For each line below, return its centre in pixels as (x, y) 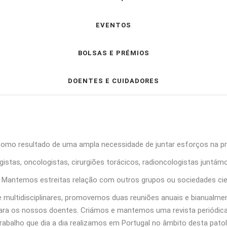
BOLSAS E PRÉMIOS (113, 53)
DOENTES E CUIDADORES (113, 81)
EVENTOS (113, 25)
